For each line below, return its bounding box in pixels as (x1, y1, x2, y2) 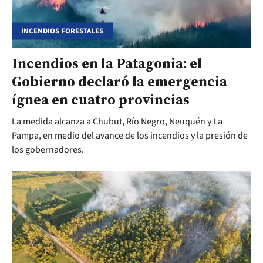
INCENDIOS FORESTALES (21, 25, 103, 36)
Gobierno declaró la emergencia (12, 72, 227, 92)
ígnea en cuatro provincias (12, 90, 190, 110)
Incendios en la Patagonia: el (12, 53, 202, 73)
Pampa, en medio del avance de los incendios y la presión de (12, 129, 248, 143)
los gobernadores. (12, 143, 84, 157)
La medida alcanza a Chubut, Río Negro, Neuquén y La (12, 115, 222, 129)
